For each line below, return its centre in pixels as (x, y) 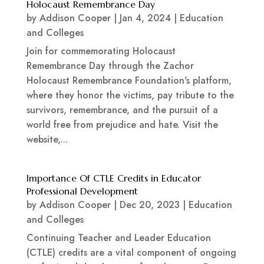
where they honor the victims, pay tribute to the (130, 95)
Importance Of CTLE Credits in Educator (113, 178)
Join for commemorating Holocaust (101, 51)
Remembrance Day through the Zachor (110, 66)
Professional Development (82, 191)
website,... (47, 140)
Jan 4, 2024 (145, 18)
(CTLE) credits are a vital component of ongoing (131, 253)
